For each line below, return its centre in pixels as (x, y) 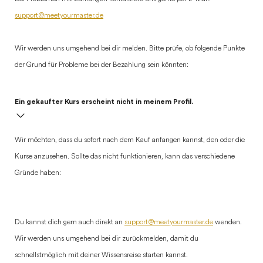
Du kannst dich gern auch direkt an (70, 222)
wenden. (227, 222)
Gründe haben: (38, 173)
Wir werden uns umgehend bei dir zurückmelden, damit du (107, 239)
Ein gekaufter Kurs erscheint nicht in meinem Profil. (104, 102)
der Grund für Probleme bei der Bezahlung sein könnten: (102, 65)
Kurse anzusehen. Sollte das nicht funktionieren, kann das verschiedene (125, 157)
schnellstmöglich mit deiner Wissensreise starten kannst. (101, 255)
